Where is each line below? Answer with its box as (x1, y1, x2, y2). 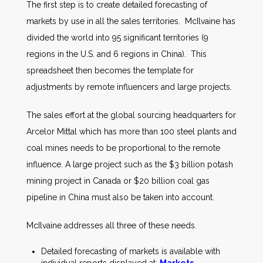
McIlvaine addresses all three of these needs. (26, 221, 197, 230)
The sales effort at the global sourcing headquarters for (26, 110, 236, 120)
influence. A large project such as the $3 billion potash (26, 160, 233, 169)
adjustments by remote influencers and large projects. (26, 82, 232, 92)
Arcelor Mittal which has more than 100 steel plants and (26, 127, 237, 136)
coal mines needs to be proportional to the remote (26, 143, 220, 153)
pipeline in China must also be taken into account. (26, 193, 214, 202)
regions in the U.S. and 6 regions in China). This (26, 49, 207, 59)
